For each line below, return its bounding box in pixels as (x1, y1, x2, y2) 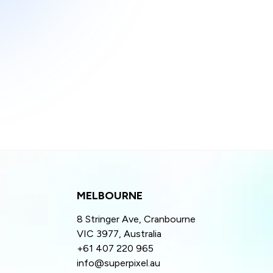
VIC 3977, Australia (77, 227, 161, 239)
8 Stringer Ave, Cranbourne (77, 213, 196, 225)
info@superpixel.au (77, 257, 160, 269)
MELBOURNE (77, 188, 143, 202)
